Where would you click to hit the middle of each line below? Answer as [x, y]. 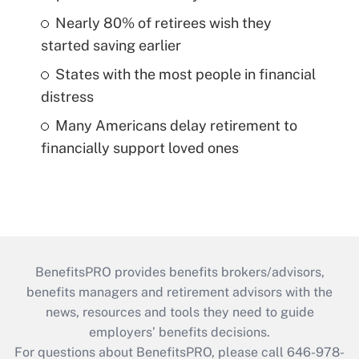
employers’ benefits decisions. [179, 333]
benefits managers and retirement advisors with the [179, 292]
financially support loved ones [139, 148]
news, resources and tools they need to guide [179, 313]
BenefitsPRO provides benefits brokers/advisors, [179, 272]
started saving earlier [111, 46]
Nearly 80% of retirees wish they [163, 23]
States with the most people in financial [185, 75]
